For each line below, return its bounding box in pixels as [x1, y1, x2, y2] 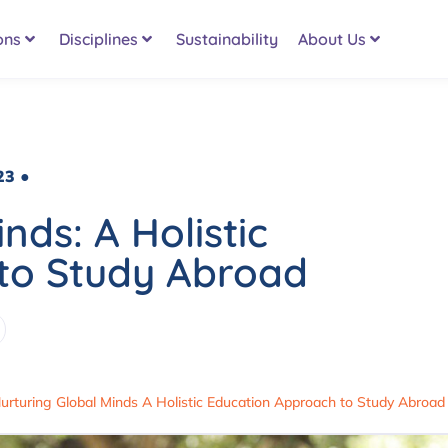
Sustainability [175, 28, 278, 49]
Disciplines [58, 28, 138, 49]
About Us [297, 28, 366, 49]
